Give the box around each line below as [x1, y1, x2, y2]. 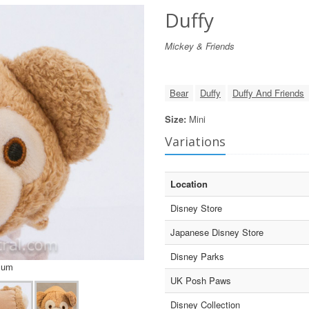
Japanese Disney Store [170, 226, 263, 239]
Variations [165, 133, 226, 150]
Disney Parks [170, 250, 224, 263]
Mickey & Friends [165, 39, 235, 52]
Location [170, 177, 208, 190]
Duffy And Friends [232, 86, 304, 99]
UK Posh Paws [170, 274, 231, 287]
